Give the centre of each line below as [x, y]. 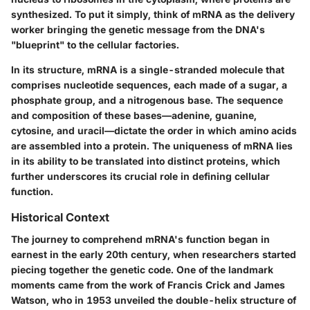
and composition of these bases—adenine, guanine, [134, 115]
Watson [29, 300]
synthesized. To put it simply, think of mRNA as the [134, 14]
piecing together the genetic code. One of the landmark [142, 270]
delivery [276, 14]
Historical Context [60, 217]
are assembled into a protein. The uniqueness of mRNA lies [152, 145]
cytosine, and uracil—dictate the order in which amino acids [154, 130]
